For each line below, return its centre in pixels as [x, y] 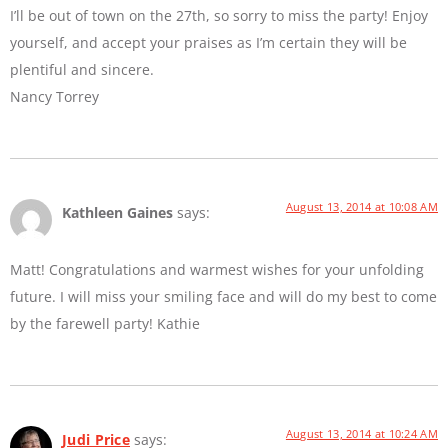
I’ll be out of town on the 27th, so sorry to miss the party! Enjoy [219, 16]
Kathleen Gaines [117, 213]
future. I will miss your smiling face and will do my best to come [223, 296]
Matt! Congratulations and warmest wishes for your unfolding [217, 269]
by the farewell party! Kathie [105, 323]
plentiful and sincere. [82, 70]
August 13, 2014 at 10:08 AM [361, 207]
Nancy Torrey [54, 97]
